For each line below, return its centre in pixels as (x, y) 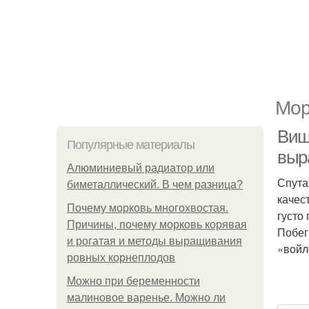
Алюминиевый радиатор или (141, 168)
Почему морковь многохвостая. (148, 208)
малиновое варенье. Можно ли (146, 298)
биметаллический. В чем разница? (155, 185)
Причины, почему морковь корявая (157, 225)
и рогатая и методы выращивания (154, 241)
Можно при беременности (133, 281)
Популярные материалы (131, 145)
